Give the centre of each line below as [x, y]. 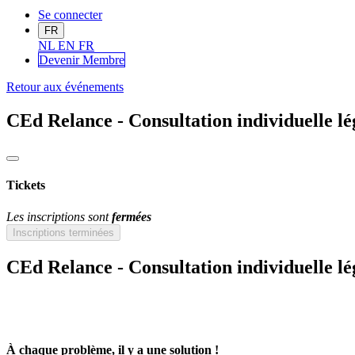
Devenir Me [69, 60]
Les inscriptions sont [59, 216]
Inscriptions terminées [63, 232]
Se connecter [70, 15]
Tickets [26, 185]
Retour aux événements [65, 87]
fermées [132, 216]
